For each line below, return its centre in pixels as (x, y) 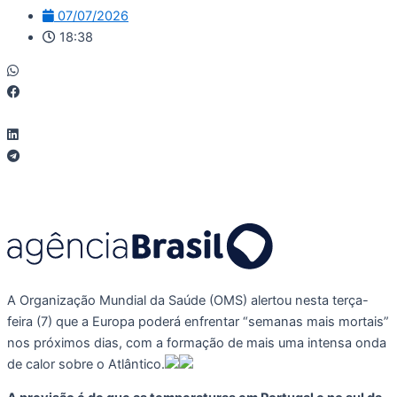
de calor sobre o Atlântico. (86, 364)
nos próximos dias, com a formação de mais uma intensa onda (197, 343)
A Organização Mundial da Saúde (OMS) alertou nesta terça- (188, 300)
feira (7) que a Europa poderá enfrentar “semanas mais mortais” (198, 321)
